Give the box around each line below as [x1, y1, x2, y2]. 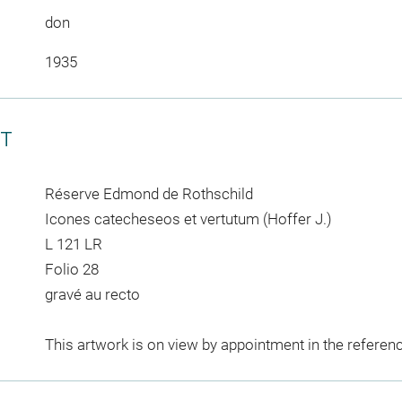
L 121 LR [44, 234, 102, 253]
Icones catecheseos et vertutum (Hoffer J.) [44, 209, 332, 228]
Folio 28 [44, 259, 99, 278]
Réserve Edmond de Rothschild [44, 184, 253, 203]
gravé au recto [44, 284, 140, 303]
